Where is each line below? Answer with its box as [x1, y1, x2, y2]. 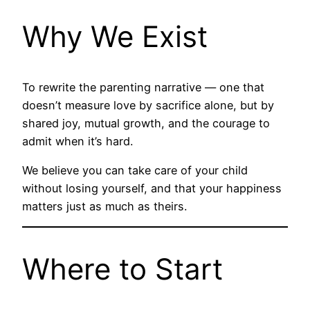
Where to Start [22, 251, 223, 287]
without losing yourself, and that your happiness [22, 181, 282, 195]
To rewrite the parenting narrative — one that [22, 80, 264, 94]
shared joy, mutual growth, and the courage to [22, 116, 270, 130]
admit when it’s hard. [22, 134, 133, 148]
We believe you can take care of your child [22, 163, 248, 177]
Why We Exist [22, 18, 208, 54]
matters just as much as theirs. [22, 199, 187, 213]
